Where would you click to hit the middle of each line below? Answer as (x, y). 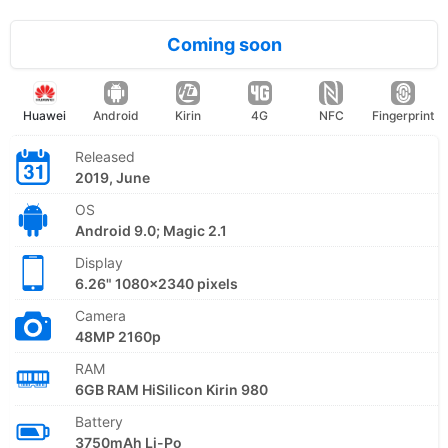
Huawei (45, 115)
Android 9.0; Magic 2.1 (151, 230)
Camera (100, 315)
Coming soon (224, 44)
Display (99, 262)
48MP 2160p (118, 336)
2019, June (112, 177)
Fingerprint (403, 115)
